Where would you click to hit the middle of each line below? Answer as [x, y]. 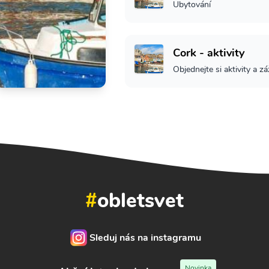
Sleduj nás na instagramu [145, 237]
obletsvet [141, 200]
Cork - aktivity [209, 53]
